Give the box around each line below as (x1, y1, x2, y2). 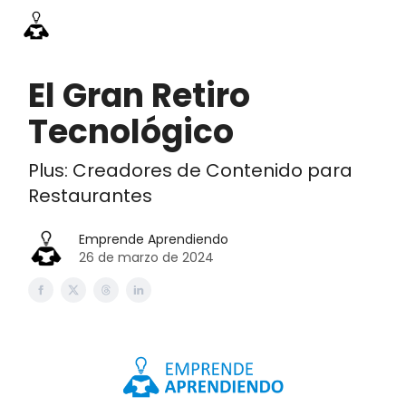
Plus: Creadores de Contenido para (28, 158, 353, 183)
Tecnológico (28, 109, 234, 155)
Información (164, 14, 228, 28)
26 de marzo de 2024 (79, 248, 214, 266)
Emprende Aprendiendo (79, 230, 228, 248)
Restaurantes (28, 183, 152, 208)
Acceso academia (261, 20, 350, 34)
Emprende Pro (72, 20, 150, 34)
